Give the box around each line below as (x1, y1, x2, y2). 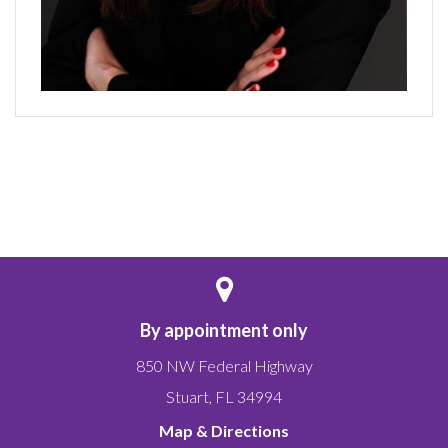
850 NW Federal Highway (135, 355, 313, 375)
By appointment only (140, 318, 308, 341)
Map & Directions (159, 420, 289, 440)
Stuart (166, 386, 209, 406)
